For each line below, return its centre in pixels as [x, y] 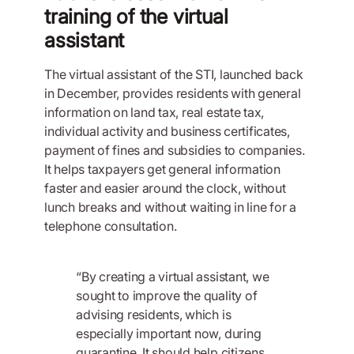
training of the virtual [136, 17]
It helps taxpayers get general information [162, 169]
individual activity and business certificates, [167, 132]
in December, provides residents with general [173, 94]
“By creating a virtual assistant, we [173, 277]
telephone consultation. [111, 226]
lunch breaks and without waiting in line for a [170, 207]
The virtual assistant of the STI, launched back [174, 75]
